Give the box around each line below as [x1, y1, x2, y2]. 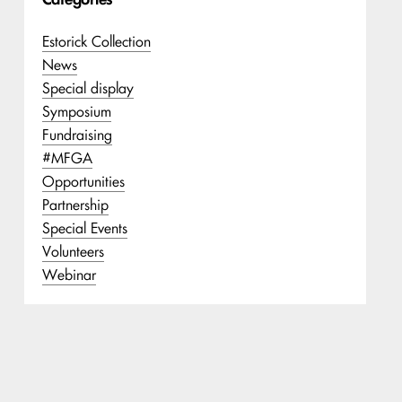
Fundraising [41, 126, 112, 144]
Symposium [41, 102, 111, 120]
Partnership [41, 196, 109, 214]
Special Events [41, 219, 127, 237]
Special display [41, 79, 134, 97]
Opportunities [41, 172, 125, 190]
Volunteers [41, 242, 104, 260]
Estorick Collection [41, 32, 151, 50]
